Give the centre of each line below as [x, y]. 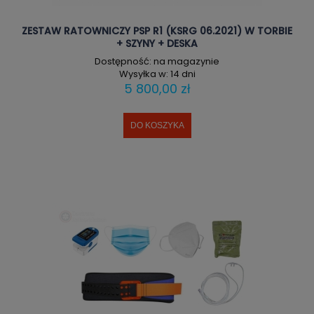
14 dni [183, 74]
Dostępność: [123, 61]
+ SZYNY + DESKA [157, 44]
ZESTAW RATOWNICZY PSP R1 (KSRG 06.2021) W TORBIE [157, 31]
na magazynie [186, 61]
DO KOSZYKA [157, 126]
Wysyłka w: [143, 74]
